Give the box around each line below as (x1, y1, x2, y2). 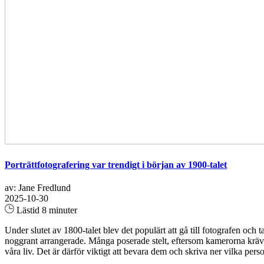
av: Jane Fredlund (5, 182, 71, 193)
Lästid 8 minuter (14, 204, 77, 215)
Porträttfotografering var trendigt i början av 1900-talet (5, 159, 227, 170)
